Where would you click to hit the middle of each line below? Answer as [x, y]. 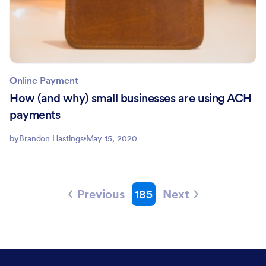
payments [35, 114]
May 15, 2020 [111, 138]
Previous [101, 194]
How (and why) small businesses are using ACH [131, 98]
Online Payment [44, 80]
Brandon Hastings [51, 138]
